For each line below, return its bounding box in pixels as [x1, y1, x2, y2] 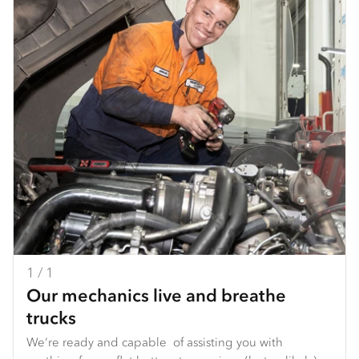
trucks [26, 305, 76, 329]
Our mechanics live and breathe [26, 283, 286, 306]
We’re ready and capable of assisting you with [26, 334, 283, 350]
